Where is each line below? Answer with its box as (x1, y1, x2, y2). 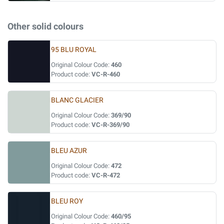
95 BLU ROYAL (51, 45, 96, 54)
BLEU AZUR (51, 146, 87, 155)
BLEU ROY (51, 197, 83, 205)
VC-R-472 (91, 171, 120, 179)
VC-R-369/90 (91, 121, 129, 128)
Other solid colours (7, 21, 83, 31)
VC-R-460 (91, 70, 120, 78)
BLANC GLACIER (51, 96, 103, 104)
